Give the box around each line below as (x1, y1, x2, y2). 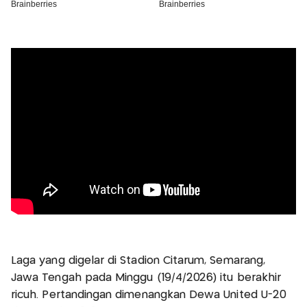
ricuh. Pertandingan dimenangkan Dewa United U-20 (11, 290, 287, 301)
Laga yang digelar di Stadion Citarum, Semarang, (11, 256, 266, 267)
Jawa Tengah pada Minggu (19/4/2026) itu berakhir (11, 273, 282, 284)
